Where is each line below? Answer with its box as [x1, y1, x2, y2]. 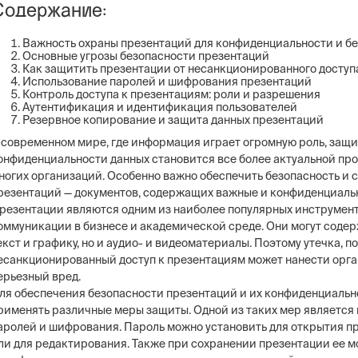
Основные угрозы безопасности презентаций [22, 50, 269, 62]
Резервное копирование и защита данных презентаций [22, 113, 324, 126]
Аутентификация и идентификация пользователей [22, 101, 297, 113]
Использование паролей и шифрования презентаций [22, 75, 312, 88]
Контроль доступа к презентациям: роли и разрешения [22, 88, 320, 101]
